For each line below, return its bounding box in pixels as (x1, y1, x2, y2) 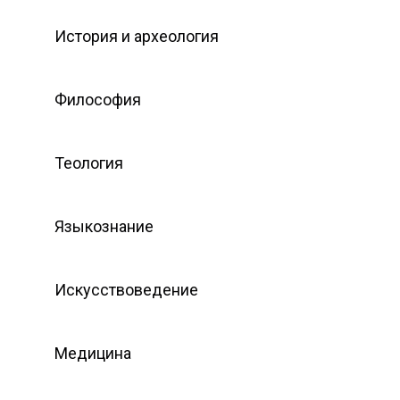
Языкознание (54, 216, 154, 236)
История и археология (54, 26, 219, 46)
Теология (54, 153, 123, 172)
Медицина (54, 343, 131, 362)
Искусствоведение (54, 279, 198, 299)
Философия (54, 89, 141, 109)
